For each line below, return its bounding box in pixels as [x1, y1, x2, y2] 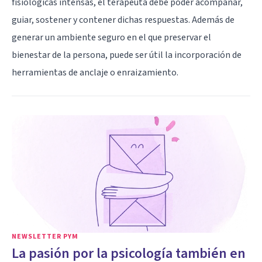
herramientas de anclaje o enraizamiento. [12, 65, 178, 79]
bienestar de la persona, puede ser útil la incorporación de [12, 48, 242, 61]
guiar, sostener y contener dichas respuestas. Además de [12, 13, 235, 26]
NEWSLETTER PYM [12, 231, 78, 242]
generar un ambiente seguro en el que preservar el [12, 30, 211, 44]
